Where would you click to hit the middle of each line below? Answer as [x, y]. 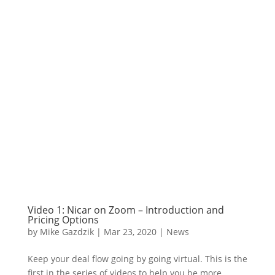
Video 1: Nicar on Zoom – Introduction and [126, 210]
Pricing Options [63, 220]
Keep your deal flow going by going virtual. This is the [137, 259]
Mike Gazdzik [67, 232]
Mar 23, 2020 [130, 232]
